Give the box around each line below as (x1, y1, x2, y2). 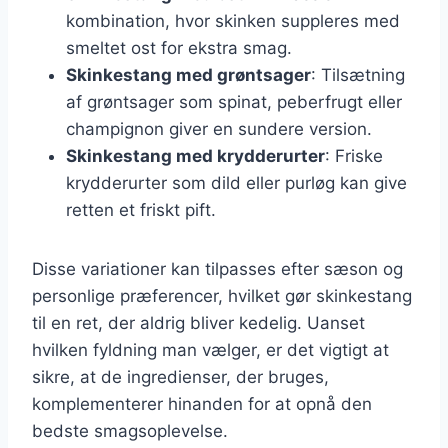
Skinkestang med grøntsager (66, 64, 311, 85)
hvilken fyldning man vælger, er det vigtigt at (32, 339, 389, 360)
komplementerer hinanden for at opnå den (32, 393, 372, 414)
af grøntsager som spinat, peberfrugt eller (66, 91, 402, 112)
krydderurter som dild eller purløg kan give (66, 172, 407, 193)
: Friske (325, 145, 383, 166)
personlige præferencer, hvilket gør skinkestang (32, 285, 412, 306)
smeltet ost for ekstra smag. (66, 37, 292, 58)
